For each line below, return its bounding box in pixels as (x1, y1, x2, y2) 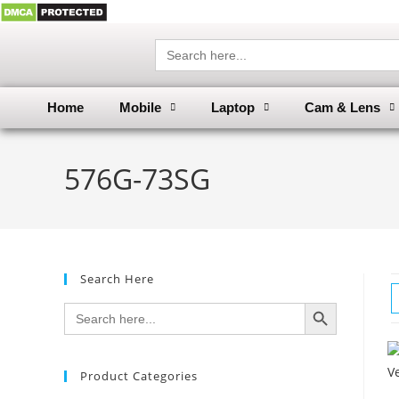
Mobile (119, 100, 161, 116)
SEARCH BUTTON (304, 294, 354, 310)
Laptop (211, 100, 255, 116)
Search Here (80, 271, 154, 288)
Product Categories (80, 368, 198, 385)
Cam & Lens (305, 100, 380, 116)
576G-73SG (64, 159, 210, 199)
